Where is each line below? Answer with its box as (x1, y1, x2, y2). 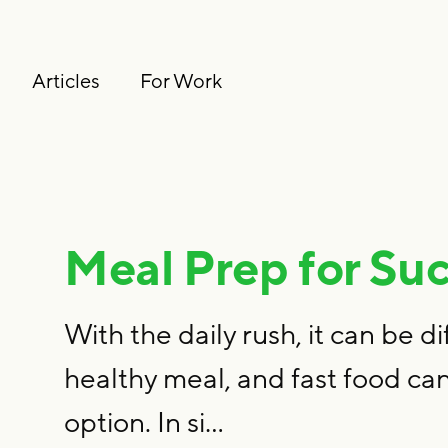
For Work (140, 69, 222, 96)
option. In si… (64, 405, 224, 443)
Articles (32, 69, 100, 96)
